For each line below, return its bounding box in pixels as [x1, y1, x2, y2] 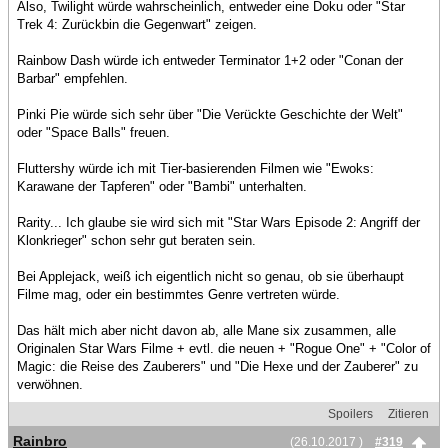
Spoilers [328, 407, 373, 422]
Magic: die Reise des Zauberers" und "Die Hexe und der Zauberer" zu [17, 359, 418, 375]
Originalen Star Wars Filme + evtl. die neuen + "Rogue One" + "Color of [17, 341, 431, 357]
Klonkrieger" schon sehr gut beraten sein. [17, 233, 256, 249]
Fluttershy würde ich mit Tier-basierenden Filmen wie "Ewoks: [17, 161, 374, 177]
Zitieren [388, 407, 429, 422]
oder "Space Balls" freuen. [17, 125, 170, 141]
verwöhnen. [17, 377, 83, 393]
